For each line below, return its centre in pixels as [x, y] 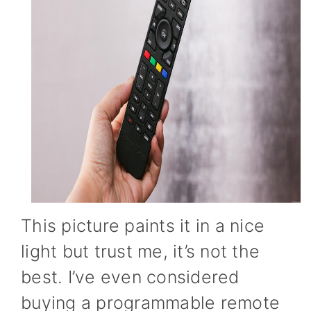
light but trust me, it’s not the [140, 251]
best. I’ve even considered [130, 277]
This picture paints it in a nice [143, 225]
